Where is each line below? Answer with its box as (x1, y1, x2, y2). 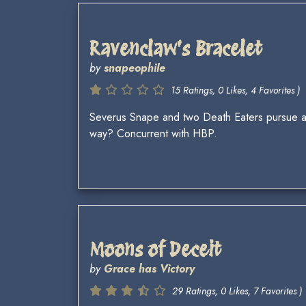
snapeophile (104, 60, 165, 76)
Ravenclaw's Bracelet (89, 37, 262, 61)
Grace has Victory (104, 261, 195, 277)
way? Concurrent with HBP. (89, 126, 217, 142)
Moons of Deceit (89, 238, 221, 262)
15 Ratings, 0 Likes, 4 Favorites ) (171, 83, 300, 98)
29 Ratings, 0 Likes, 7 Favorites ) (172, 284, 302, 298)
